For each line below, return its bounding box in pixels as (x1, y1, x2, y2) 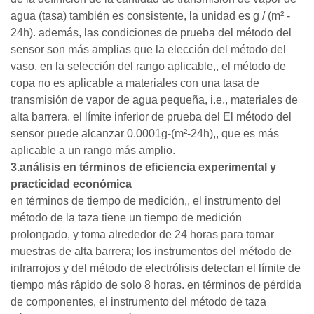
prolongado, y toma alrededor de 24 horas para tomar (11, 228, 274, 240)
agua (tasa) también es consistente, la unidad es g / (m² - (11, 9, 290, 22)
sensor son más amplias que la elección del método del (11, 43, 286, 55)
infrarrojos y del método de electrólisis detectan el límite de (11, 261, 301, 274)
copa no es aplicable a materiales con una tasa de (11, 76, 259, 89)
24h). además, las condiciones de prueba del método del (11, 26, 292, 39)
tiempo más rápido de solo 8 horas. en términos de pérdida (11, 278, 301, 291)
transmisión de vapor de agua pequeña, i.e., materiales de (11, 93, 298, 106)
